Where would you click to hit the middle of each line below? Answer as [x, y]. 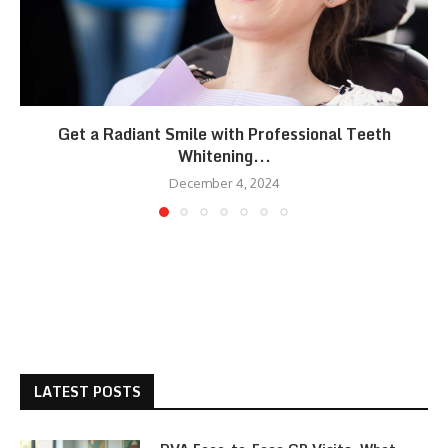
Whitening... [224, 156]
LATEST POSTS [87, 392]
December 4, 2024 [224, 183]
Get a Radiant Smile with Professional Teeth [224, 134]
